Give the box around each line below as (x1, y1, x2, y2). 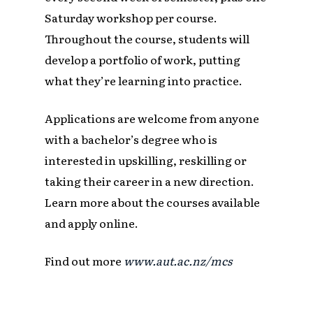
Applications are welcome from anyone (45, 110, 260, 127)
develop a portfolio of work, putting (45, 51, 241, 68)
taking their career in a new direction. (45, 173, 255, 190)
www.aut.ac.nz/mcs (124, 252, 233, 270)
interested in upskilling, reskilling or (45, 152, 247, 169)
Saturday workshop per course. (45, 9, 218, 27)
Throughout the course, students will (45, 30, 250, 48)
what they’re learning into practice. (45, 72, 243, 89)
